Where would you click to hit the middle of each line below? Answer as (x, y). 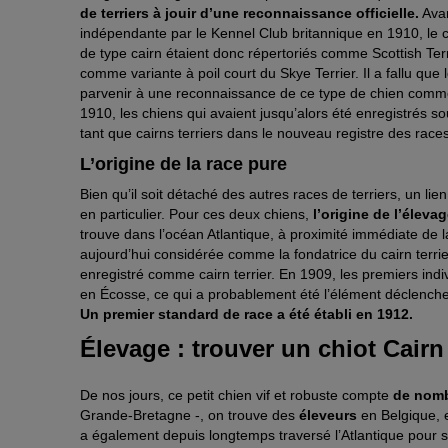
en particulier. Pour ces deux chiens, (196, 214)
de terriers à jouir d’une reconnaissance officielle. (249, 13)
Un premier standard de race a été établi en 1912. (248, 314)
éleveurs (330, 415)
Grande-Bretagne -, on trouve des (189, 415)
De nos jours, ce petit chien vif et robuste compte (236, 395)
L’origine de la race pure (183, 164)
